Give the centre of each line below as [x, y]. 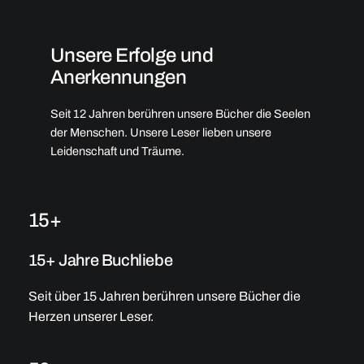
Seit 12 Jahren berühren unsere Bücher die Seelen [180, 113]
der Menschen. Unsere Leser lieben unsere [160, 132]
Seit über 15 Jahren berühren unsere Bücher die [164, 296]
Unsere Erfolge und [132, 55]
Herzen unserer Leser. [91, 316]
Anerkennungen [118, 77]
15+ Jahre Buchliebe [100, 260]
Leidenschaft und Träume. [117, 151]
